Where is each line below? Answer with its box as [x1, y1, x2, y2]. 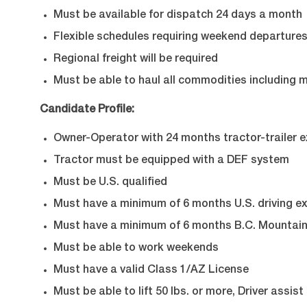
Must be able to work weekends [53, 243, 219, 255]
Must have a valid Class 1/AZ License [53, 265, 249, 277]
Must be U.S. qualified [53, 177, 167, 189]
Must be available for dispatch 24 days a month [53, 10, 302, 22]
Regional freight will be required [53, 54, 218, 66]
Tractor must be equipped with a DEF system [53, 156, 289, 167]
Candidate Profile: [40, 105, 134, 116]
